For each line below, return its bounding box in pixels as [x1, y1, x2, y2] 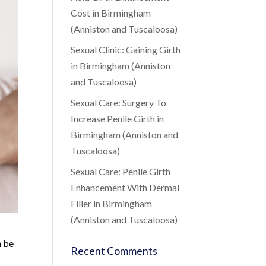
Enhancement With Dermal [71, 182, 180, 193]
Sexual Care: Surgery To [71, 97, 167, 108]
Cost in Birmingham [71, 7, 151, 18]
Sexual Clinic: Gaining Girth [71, 44, 181, 55]
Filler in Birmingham [71, 198, 153, 209]
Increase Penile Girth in [71, 113, 164, 124]
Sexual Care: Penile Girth [71, 166, 171, 177]
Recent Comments [71, 244, 158, 257]
